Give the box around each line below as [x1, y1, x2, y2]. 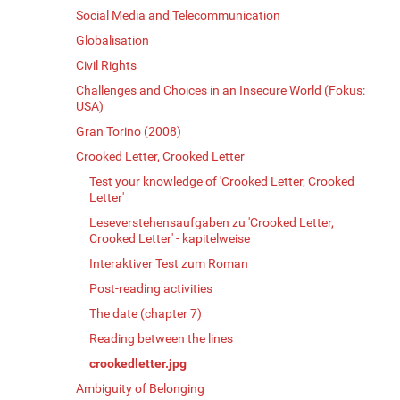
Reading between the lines [89, 330, 233, 346]
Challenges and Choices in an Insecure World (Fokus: [76, 82, 365, 97]
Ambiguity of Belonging [76, 380, 204, 396]
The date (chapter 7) [89, 305, 202, 321]
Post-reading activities [89, 280, 212, 296]
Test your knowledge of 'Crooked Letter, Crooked [89, 173, 354, 188]
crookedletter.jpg [89, 355, 187, 371]
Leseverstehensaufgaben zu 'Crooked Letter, [89, 214, 334, 229]
